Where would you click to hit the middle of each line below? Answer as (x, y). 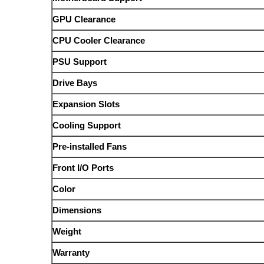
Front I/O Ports (83, 168)
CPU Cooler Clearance (99, 41)
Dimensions (77, 210)
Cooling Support (87, 126)
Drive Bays (75, 83)
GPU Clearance (84, 19)
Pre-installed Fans (90, 147)
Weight (67, 232)
